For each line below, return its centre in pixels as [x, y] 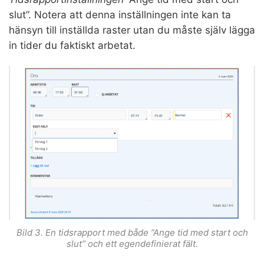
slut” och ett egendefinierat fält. [132, 244]
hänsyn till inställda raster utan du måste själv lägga [132, 30]
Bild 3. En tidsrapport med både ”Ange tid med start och [132, 233]
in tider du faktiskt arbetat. [72, 45]
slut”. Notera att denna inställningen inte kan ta [120, 14]
